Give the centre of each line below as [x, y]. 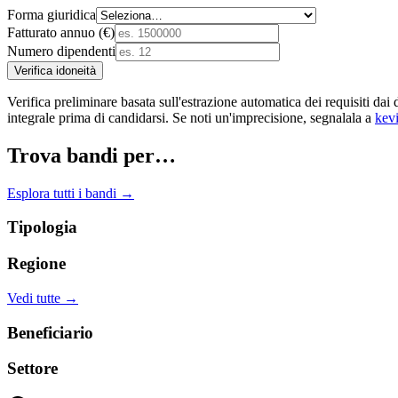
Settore [32, 369]
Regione [36, 264]
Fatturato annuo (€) [61, 32]
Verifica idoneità [55, 70]
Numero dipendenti [61, 51]
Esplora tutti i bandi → [71, 193]
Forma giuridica [52, 14]
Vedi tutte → [43, 298]
